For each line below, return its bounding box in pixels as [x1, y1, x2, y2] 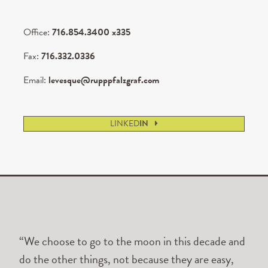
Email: [23, 73, 48, 87]
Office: [23, 25, 52, 39]
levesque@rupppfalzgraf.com [48, 73, 159, 87]
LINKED [109, 117, 139, 130]
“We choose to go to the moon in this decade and [19, 232, 245, 251]
